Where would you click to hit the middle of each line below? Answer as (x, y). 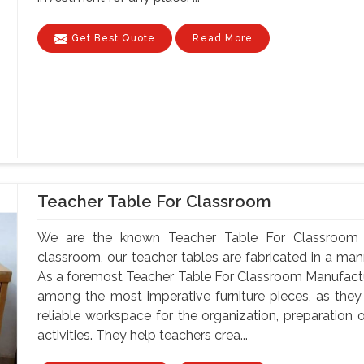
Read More (223, 38)
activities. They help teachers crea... (143, 335)
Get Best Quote (112, 38)
